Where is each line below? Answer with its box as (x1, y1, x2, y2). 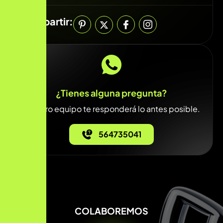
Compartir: (20, 14, 73, 27)
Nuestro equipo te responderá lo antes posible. (23, 103, 200, 114)
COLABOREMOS (75, 205, 148, 217)
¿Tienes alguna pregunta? (56, 87, 167, 99)
